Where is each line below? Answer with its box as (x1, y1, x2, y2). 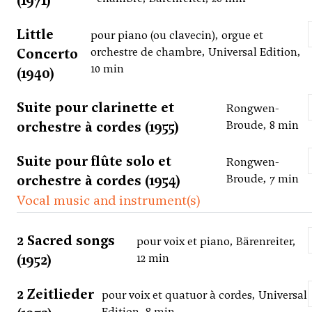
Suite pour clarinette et (17, 98, 174, 117)
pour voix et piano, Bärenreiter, (136, 234, 297, 249)
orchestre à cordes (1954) (17, 171, 180, 190)
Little (17, 25, 54, 44)
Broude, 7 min (226, 171, 299, 187)
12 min (136, 251, 170, 266)
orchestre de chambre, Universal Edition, (90, 45, 301, 60)
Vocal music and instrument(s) (17, 191, 201, 210)
